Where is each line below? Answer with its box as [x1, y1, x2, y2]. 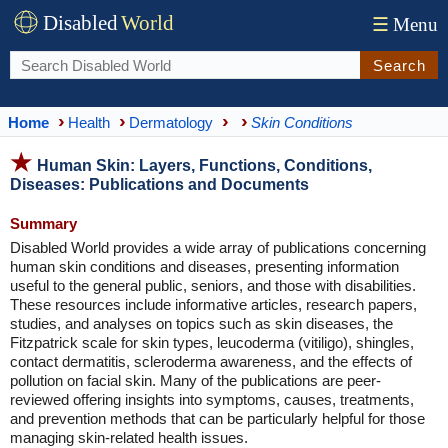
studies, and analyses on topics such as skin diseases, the [10, 315, 393, 332]
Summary [10, 215, 77, 232]
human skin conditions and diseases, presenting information [10, 258, 399, 275]
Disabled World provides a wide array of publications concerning [10, 239, 426, 256]
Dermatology [129, 113, 213, 131]
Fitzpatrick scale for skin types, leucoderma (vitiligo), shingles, [10, 334, 414, 351]
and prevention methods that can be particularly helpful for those [10, 410, 425, 427]
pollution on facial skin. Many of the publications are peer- [10, 372, 381, 389]
